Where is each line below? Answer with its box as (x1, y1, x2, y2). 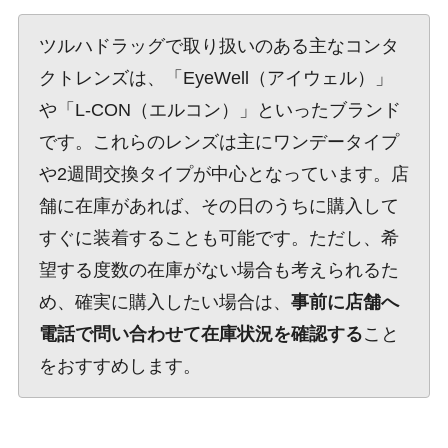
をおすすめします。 (38, 355, 201, 376)
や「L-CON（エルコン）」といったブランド (38, 99, 401, 120)
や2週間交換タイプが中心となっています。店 (38, 163, 409, 184)
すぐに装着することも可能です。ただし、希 (38, 227, 399, 248)
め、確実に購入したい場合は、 (38, 291, 291, 312)
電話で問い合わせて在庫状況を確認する (38, 323, 363, 344)
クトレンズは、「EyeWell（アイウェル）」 (38, 67, 393, 88)
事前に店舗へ (290, 291, 399, 312)
